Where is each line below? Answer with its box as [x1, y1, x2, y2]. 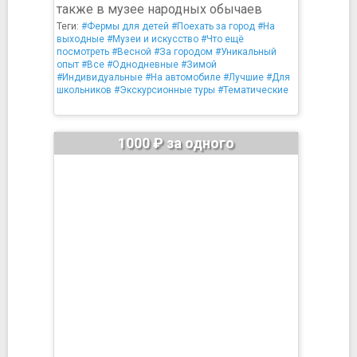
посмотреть [57, 46, 109, 57]
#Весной [112, 46, 151, 57]
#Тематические [218, 84, 288, 96]
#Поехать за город [171, 21, 255, 32]
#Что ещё [201, 33, 244, 45]
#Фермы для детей [81, 21, 169, 32]
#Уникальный [215, 46, 277, 57]
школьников [57, 84, 112, 96]
